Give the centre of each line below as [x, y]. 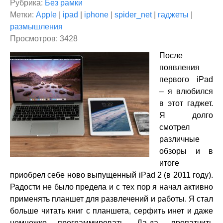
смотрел [174, 127]
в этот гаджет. [186, 103]
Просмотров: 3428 [44, 39]
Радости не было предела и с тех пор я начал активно [111, 187]
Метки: [23, 15]
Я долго [186, 115]
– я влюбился [186, 91]
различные [179, 139]
